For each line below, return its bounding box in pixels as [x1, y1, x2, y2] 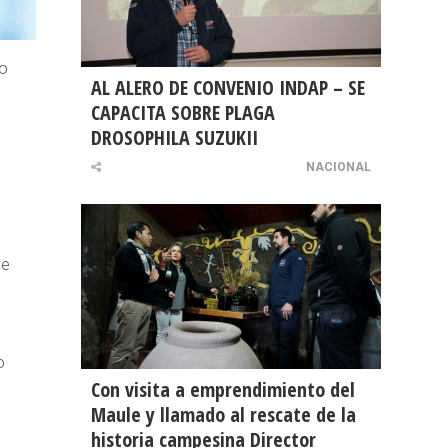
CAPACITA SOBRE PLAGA [91, 99, 275, 127]
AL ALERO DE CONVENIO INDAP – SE [91, 74, 365, 102]
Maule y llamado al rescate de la [91, 401, 356, 429]
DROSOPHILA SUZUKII [91, 124, 258, 152]
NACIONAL [306, 160, 371, 175]
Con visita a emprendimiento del [91, 376, 355, 404]
